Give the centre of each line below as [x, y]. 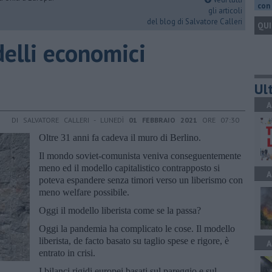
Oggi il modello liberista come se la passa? [120, 210]
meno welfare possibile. [84, 192]
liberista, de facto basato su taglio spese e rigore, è [134, 240]
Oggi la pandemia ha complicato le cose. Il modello [137, 228]
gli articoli [225, 11]
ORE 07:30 [218, 120]
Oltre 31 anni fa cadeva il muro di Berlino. [120, 137]
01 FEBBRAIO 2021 [163, 120]
